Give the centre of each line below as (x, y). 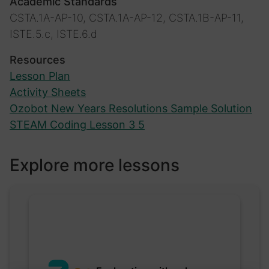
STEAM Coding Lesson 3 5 (77, 125)
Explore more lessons (95, 165)
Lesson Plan (40, 76)
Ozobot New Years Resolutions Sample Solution (131, 109)
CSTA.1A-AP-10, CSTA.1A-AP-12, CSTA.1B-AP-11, (127, 18)
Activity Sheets (48, 92)
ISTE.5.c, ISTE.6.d (53, 34)
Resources (38, 60)
